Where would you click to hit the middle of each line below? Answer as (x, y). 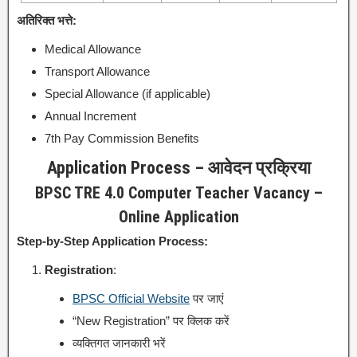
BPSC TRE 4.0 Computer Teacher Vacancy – (178, 192)
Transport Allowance (97, 71)
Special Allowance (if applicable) (127, 93)
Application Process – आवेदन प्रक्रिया (178, 167)
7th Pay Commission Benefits (122, 138)
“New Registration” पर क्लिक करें (151, 320)
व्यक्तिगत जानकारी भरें (119, 343)
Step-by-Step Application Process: (112, 241)
